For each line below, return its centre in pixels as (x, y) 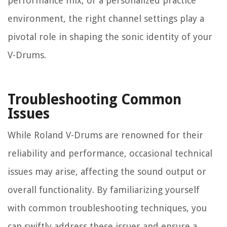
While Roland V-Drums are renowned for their (105, 135)
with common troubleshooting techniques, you (107, 208)
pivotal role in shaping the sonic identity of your (110, 37)
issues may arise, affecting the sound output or (107, 172)
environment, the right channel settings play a (106, 19)
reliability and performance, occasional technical (110, 154)
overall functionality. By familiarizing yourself (104, 190)
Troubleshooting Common (94, 100)
